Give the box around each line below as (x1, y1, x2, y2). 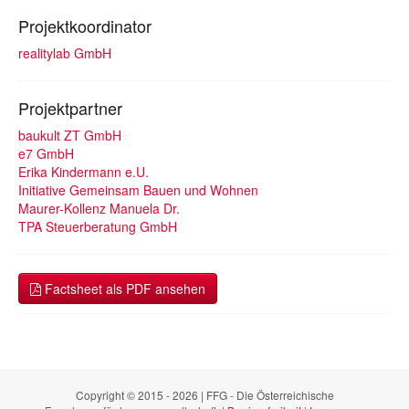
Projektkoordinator (18, 14, 152, 37)
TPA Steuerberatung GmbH (18, 217, 177, 236)
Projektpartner (18, 96, 122, 120)
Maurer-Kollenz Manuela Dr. (18, 199, 180, 217)
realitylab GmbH (18, 44, 111, 62)
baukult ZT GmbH (18, 126, 121, 144)
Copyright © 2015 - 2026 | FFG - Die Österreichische (75, 387, 334, 403)
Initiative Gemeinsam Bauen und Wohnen (18, 181, 258, 199)
